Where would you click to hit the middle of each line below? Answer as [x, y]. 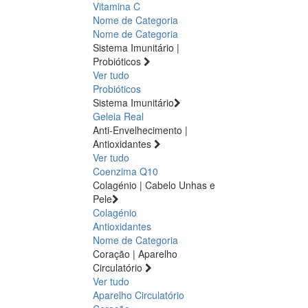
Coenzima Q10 [125, 171]
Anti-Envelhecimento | [140, 130]
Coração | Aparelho [135, 253]
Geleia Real [118, 116]
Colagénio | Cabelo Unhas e [154, 185]
